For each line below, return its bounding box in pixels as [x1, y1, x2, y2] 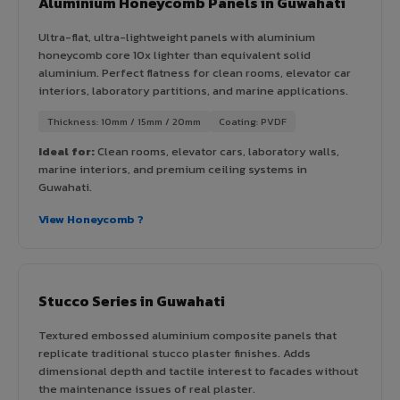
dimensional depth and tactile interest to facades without [38, 362, 358, 379]
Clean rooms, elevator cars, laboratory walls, [95, 142, 339, 160]
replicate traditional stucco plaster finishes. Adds [38, 344, 311, 362]
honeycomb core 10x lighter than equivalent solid [38, 46, 311, 63]
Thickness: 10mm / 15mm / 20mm [47, 113, 201, 129]
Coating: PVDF [219, 113, 287, 129]
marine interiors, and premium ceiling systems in [38, 160, 307, 178]
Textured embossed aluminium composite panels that [38, 326, 337, 344]
